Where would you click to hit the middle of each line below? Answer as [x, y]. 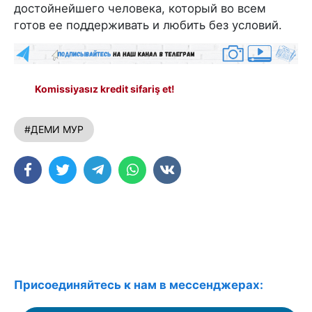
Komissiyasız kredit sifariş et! [105, 88]
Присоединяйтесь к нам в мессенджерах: [139, 284]
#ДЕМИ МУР [54, 129]
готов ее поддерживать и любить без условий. [148, 25]
